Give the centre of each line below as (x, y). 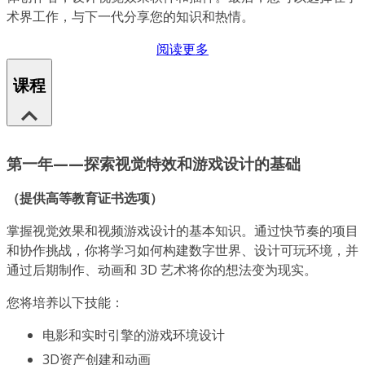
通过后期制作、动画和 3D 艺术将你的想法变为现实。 (162, 270)
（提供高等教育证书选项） (85, 198)
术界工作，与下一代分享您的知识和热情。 (130, 16)
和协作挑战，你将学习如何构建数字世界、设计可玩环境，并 (182, 251)
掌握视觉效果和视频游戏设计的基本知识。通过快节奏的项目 (182, 231)
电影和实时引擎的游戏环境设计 (134, 335)
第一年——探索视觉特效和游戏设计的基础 (154, 164)
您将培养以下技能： (65, 303)
